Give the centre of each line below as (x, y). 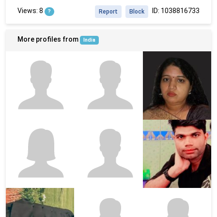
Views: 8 (31, 10)
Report (108, 11)
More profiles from (49, 39)
